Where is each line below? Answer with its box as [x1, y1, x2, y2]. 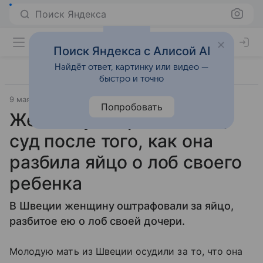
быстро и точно [99, 74, 164, 83]
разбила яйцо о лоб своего [9, 151, 242, 173]
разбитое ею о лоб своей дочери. [9, 215, 186, 227]
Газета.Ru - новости [59, 95, 134, 104]
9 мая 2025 [9, 95, 52, 104]
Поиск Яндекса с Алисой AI [53, 44, 210, 58]
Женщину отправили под [9, 109, 227, 130]
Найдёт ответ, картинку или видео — [55, 62, 208, 72]
